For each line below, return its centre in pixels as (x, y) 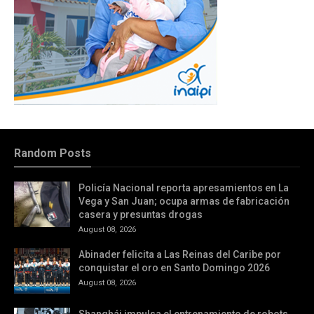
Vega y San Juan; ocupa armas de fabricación (184, 201)
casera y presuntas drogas (141, 214)
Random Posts (53, 153)
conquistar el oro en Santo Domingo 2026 (174, 268)
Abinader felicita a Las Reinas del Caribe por (180, 254)
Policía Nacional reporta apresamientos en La (184, 188)
